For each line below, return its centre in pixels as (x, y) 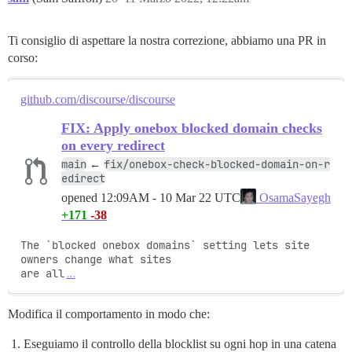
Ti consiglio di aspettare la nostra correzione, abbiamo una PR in (167, 41)
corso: (23, 58)
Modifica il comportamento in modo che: (109, 314)
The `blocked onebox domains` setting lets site (165, 246)
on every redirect (113, 146)
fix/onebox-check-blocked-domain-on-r (217, 165)
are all (42, 274)
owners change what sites (96, 260)
